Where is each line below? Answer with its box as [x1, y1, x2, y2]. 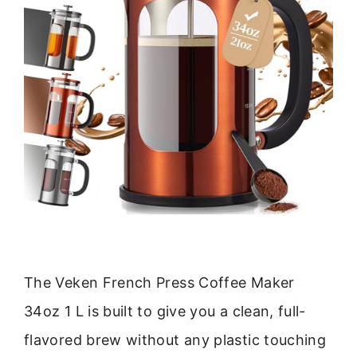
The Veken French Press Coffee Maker [24, 274, 295, 292]
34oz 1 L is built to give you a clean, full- [24, 303, 306, 320]
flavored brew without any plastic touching [24, 331, 327, 349]
